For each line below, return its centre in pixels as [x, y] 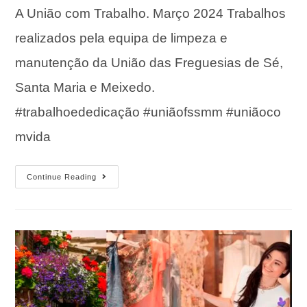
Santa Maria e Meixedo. [85, 88]
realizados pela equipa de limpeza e [122, 38]
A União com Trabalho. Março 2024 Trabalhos [151, 14]
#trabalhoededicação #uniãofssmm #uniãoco [148, 112]
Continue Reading [62, 177]
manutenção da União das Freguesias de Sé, [149, 63]
